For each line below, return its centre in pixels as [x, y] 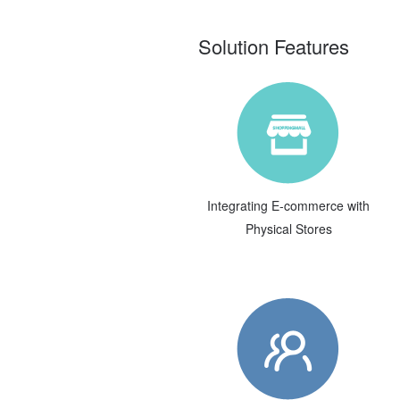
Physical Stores [288, 229]
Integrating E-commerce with [289, 205]
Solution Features [274, 46]
